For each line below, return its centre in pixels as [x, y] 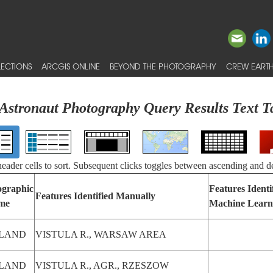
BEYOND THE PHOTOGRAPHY [163, 66]
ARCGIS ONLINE [71, 66]
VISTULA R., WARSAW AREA [101, 234]
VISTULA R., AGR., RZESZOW [102, 265]
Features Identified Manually [95, 196]
